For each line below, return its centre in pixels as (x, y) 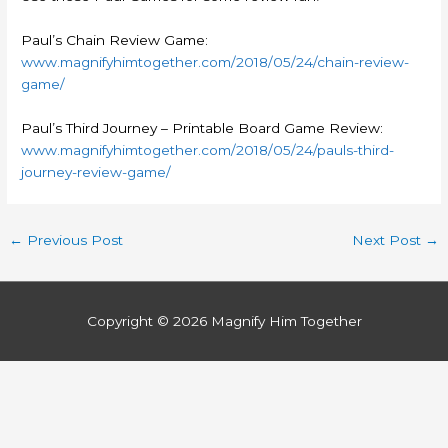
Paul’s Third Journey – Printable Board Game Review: (202, 128)
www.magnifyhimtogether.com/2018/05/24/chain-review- (215, 62)
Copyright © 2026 (148, 320)
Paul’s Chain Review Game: (115, 40)
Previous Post (73, 240)
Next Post (388, 240)
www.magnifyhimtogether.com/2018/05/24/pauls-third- (208, 150)
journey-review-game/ (96, 172)
